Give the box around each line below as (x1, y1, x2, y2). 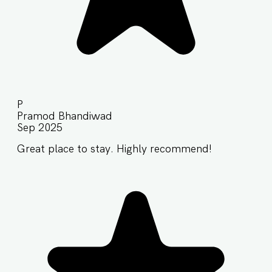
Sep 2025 (17, 121, 63, 134)
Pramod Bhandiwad (17, 110, 112, 122)
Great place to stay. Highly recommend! (17, 143, 212, 155)
